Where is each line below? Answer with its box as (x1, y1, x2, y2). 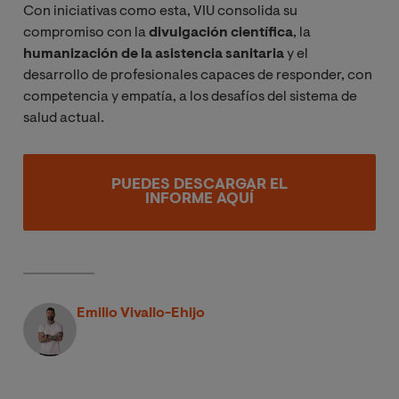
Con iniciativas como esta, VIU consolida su (23, 4, 297, 20)
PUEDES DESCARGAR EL (111, 177, 288, 192)
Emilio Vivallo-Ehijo (77, 305, 205, 321)
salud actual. (23, 111, 104, 126)
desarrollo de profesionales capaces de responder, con (23, 69, 372, 84)
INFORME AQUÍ (145, 191, 254, 207)
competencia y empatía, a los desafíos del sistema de (23, 90, 357, 105)
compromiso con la (23, 26, 149, 41)
